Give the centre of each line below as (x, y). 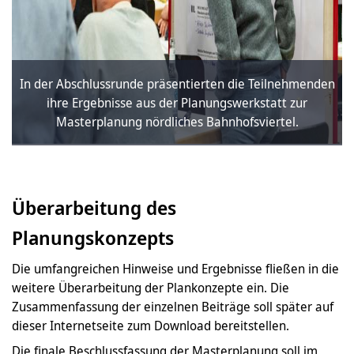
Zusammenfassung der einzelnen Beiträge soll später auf (173, 306)
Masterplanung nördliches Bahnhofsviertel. (177, 121)
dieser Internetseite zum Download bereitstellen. (151, 325)
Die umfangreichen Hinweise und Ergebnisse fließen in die (175, 268)
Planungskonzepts (93, 237)
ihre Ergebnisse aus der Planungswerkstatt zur (177, 102)
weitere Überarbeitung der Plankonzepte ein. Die (151, 287)
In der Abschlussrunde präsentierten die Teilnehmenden (177, 83)
